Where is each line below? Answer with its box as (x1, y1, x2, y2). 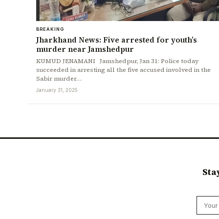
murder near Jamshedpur (36, 44, 134, 55)
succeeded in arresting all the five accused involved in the (36, 66, 211, 74)
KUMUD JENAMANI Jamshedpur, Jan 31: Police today (36, 57, 199, 66)
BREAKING (36, 26, 64, 32)
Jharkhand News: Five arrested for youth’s (36, 35, 197, 45)
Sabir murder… (36, 74, 82, 83)
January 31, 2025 (36, 87, 78, 93)
